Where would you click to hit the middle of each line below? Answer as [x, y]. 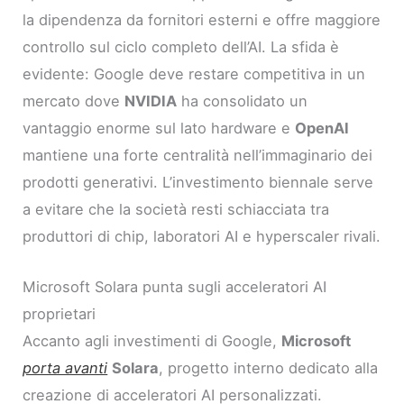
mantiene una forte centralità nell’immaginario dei [198, 156]
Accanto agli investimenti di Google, [152, 341]
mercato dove [74, 101]
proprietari [60, 314]
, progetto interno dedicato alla [269, 368]
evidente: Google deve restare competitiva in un [194, 74]
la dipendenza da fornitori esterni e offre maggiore [202, 20]
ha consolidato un [243, 101]
